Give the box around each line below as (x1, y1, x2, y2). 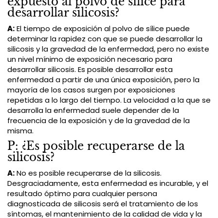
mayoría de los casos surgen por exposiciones (7, 84, 175, 95)
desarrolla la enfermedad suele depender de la (7, 105, 179, 115)
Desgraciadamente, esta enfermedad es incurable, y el (7, 178, 208, 188)
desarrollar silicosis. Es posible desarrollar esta (7, 64, 173, 74)
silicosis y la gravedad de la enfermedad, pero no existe (7, 43, 209, 54)
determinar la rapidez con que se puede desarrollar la (7, 33, 202, 44)
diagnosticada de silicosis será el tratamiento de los (7, 198, 198, 209)
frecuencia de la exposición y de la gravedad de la (7, 115, 190, 126)
